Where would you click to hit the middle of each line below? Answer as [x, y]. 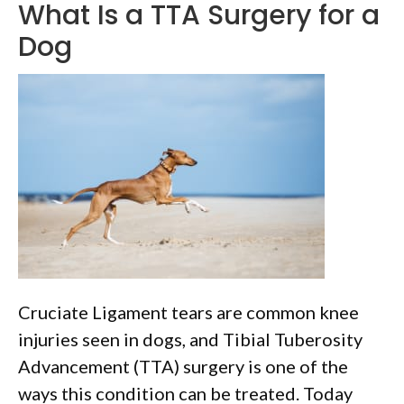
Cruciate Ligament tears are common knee [188, 312]
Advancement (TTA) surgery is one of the [183, 366]
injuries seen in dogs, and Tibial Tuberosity [190, 339]
